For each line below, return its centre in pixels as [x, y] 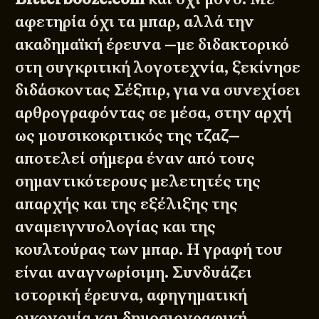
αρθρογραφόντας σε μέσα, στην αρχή [153, 113]
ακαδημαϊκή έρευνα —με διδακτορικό [152, 45]
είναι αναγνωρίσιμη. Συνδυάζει [134, 273]
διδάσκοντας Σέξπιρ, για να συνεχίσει [158, 90]
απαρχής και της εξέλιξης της [127, 204]
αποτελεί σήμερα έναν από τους [135, 159]
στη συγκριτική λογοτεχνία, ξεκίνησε [158, 68]
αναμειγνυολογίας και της [116, 227]
